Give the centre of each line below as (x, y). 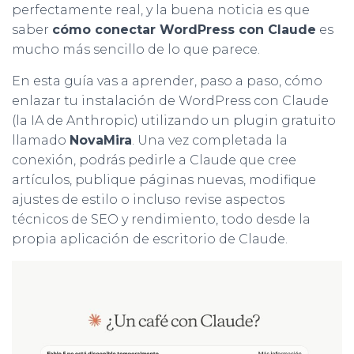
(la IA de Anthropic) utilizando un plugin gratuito (174, 120)
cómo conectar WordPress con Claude (184, 29)
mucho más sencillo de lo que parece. (136, 49)
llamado (41, 140)
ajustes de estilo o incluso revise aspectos (148, 199)
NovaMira (101, 140)
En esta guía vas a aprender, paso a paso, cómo (167, 81)
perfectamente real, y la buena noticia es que (161, 9)
